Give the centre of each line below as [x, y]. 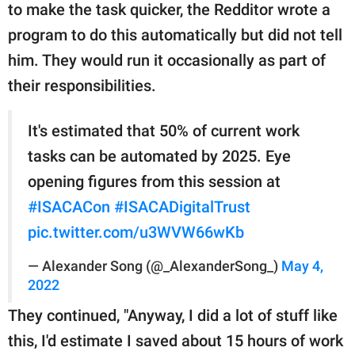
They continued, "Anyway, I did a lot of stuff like [173, 315]
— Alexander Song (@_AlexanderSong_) [155, 266]
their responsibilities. [82, 85]
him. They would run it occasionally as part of [167, 60]
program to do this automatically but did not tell [175, 34]
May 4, [302, 266]
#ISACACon [69, 206]
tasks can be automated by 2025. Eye [159, 156]
